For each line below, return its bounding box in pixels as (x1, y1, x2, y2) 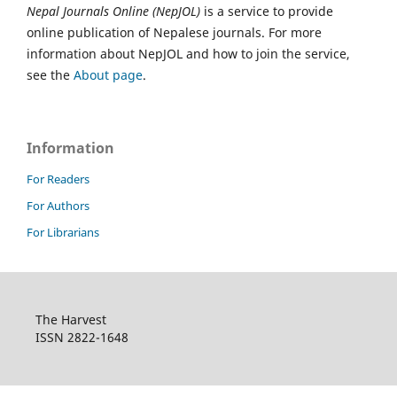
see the (27, 66, 74, 83)
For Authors (27, 197, 90, 214)
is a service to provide (200, 2, 333, 19)
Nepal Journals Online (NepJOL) (27, 2, 200, 19)
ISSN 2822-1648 (35, 328, 128, 346)
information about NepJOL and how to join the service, (27, 44, 350, 62)
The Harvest (35, 310, 106, 328)
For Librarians (27, 223, 99, 240)
